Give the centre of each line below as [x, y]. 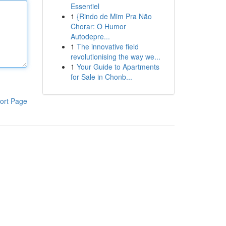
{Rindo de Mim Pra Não [114, 16]
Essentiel [85, 6]
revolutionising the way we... [115, 56]
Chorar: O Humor [98, 26]
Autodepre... [90, 36]
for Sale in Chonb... [101, 77]
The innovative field [107, 46]
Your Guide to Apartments [118, 67]
